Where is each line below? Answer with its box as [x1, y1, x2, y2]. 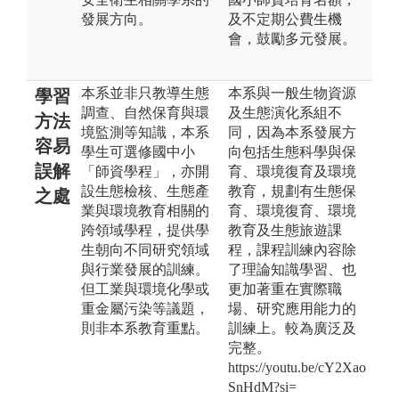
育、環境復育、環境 [228, 202, 356, 218]
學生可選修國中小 [81, 143, 195, 159]
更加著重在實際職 [228, 281, 342, 297]
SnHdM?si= [228, 379, 297, 395]
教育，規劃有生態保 [228, 183, 356, 199]
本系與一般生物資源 [228, 85, 356, 101]
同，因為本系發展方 [228, 124, 356, 140]
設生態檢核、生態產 [81, 183, 209, 199]
